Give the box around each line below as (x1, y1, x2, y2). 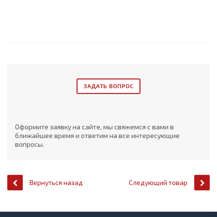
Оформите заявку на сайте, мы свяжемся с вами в (15, 122, 174, 131)
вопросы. (15, 139, 44, 148)
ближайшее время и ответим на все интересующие (15, 131, 180, 139)
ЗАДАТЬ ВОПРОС (83, 82, 134, 90)
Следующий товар (129, 178, 187, 186)
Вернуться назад (30, 178, 83, 186)
